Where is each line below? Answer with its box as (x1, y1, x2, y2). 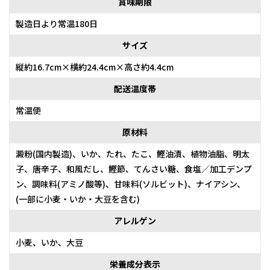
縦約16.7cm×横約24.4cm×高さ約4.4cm (16, 61, 174, 74)
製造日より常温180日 (16, 17, 98, 30)
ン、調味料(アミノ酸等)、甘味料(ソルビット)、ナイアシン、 (16, 178, 245, 190)
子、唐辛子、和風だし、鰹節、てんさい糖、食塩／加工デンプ (16, 163, 252, 175)
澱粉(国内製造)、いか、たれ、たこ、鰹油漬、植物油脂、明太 (16, 148, 250, 160)
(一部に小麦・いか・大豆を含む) (16, 193, 140, 206)
